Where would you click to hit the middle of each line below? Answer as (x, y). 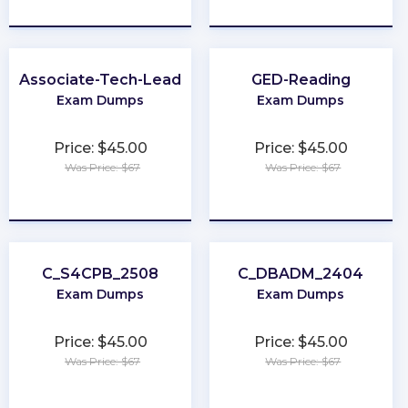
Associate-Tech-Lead (101, 80)
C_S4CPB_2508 (101, 274)
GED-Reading (301, 80)
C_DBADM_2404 (301, 274)
